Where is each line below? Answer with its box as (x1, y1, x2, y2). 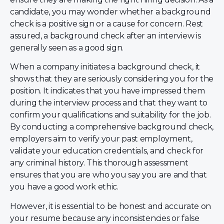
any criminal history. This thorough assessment (10, 158, 188, 168)
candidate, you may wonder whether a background (10, 6, 211, 16)
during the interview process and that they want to (10, 98, 208, 108)
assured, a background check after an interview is (10, 30, 201, 40)
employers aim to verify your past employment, (10, 134, 192, 144)
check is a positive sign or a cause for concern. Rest (10, 18, 203, 28)
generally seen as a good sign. (10, 42, 123, 52)
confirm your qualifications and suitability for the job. (10, 110, 211, 120)
